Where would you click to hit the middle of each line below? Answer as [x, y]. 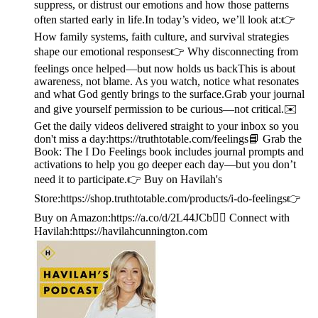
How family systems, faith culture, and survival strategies [161, 37]
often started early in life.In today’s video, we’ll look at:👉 [165, 20]
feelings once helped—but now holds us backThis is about [165, 69]
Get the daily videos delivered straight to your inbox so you [166, 126]
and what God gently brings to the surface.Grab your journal [169, 94]
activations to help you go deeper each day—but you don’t [165, 165]
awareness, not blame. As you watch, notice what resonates [166, 82]
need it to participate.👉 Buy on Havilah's [128, 180]
